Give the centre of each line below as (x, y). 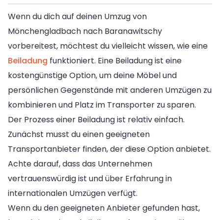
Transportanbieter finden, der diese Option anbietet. (109, 149)
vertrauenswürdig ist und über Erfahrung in (90, 178)
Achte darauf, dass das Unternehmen (80, 164)
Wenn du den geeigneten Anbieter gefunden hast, (104, 208)
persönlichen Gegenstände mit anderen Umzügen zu (110, 90)
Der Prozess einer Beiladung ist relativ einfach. (96, 119)
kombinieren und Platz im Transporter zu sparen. (102, 105)
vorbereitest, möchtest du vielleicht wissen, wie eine (108, 46)
